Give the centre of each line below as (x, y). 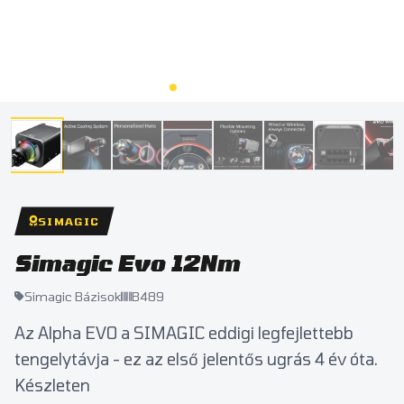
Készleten (52, 386)
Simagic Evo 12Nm (127, 263)
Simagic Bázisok (73, 297)
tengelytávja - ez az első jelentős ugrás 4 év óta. (196, 359)
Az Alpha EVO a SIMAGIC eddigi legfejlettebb (184, 333)
